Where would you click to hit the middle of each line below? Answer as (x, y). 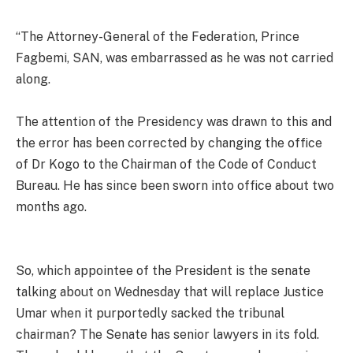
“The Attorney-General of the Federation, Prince (158, 36)
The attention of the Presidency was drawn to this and (174, 121)
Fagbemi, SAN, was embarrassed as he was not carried (175, 58)
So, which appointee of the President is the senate (163, 270)
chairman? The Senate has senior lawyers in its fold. (167, 334)
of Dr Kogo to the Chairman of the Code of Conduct (166, 164)
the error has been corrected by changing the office (169, 143)
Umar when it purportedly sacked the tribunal (150, 313)
